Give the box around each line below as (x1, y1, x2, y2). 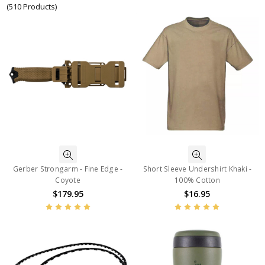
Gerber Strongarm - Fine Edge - (12, 164, 123, 174)
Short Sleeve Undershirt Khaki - (143, 164, 252, 174)
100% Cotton (174, 175, 220, 186)
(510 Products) (7, 1, 57, 12)
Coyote (55, 175, 80, 186)
